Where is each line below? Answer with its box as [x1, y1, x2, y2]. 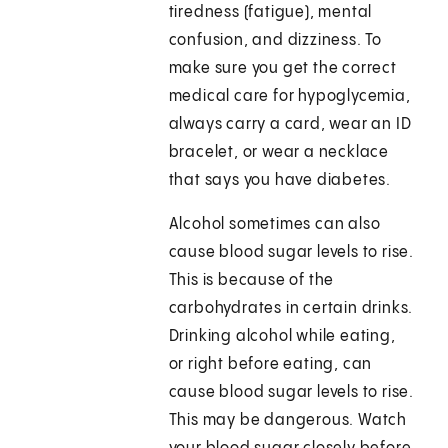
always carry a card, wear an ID [168, 116, 412, 134]
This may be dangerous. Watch [168, 412, 408, 430]
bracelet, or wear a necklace [168, 144, 390, 162]
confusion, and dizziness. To [168, 32, 383, 50]
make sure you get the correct [168, 60, 397, 78]
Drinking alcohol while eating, [168, 328, 396, 346]
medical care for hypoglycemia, [168, 88, 411, 106]
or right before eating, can [168, 356, 373, 374]
